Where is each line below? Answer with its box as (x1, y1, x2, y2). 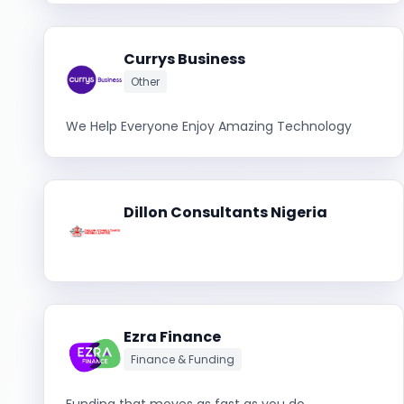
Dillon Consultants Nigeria (124, 202, 327, 223)
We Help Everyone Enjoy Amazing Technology (66, 117, 352, 135)
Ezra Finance (124, 326, 221, 347)
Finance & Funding (131, 352, 234, 367)
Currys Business (124, 49, 245, 69)
